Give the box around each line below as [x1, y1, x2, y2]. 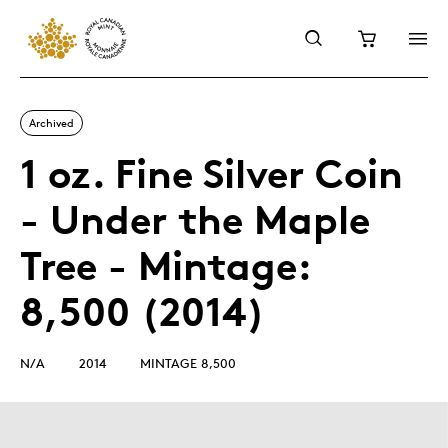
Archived [29, 115, 74, 130]
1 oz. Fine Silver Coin [20, 149, 403, 198]
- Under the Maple [20, 195, 370, 244]
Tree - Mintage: [20, 241, 310, 290]
